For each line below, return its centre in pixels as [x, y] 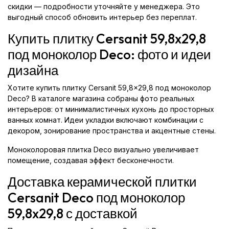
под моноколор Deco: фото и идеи [109, 54]
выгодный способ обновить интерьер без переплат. [102, 17]
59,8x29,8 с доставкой [73, 213]
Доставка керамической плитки [102, 182]
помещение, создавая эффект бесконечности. [91, 160]
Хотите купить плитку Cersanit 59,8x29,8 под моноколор [109, 88]
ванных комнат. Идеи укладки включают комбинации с [106, 120]
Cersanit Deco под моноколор [96, 198]
